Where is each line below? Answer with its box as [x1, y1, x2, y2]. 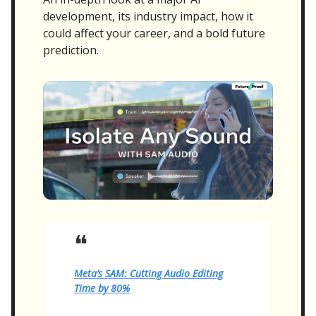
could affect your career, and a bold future [43, 25, 265, 41]
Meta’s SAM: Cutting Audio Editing [74, 266, 223, 280]
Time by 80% [74, 281, 130, 295]
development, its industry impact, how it [43, 8, 253, 24]
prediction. [43, 42, 99, 58]
